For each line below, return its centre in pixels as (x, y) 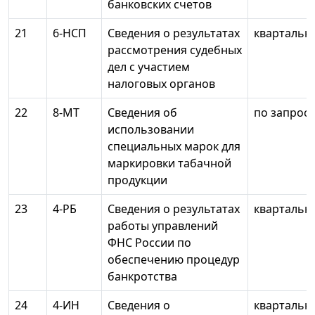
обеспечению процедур (174, 260)
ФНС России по (149, 243)
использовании (151, 130)
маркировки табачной (169, 163)
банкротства (142, 277)
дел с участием (149, 67)
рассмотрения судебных (175, 50)
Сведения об (142, 113)
